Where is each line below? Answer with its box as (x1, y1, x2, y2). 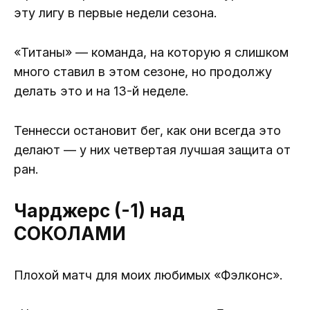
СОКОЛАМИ (14, 222, 126, 244)
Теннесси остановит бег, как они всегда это (14, 122, 281, 138)
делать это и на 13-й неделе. (14, 83, 189, 98)
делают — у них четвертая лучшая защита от (14, 142, 291, 157)
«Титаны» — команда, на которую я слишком (14, 44, 289, 60)
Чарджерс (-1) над (14, 199, 185, 221)
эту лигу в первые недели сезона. (14, 6, 217, 21)
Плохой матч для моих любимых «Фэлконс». (14, 267, 283, 282)
